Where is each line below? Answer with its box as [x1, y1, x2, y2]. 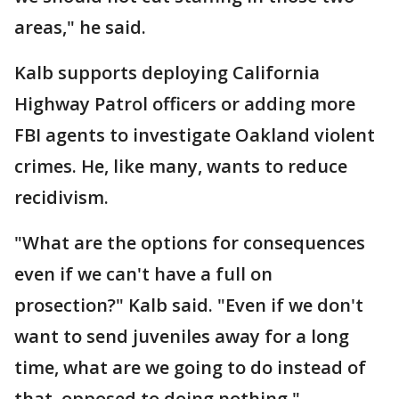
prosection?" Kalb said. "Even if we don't [14, 293, 363, 317]
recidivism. [14, 185, 109, 209]
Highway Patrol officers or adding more [14, 92, 355, 116]
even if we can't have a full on [14, 262, 273, 286]
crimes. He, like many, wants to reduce [14, 154, 347, 178]
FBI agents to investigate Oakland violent [14, 123, 375, 147]
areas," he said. [14, 15, 146, 39]
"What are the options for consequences [14, 231, 365, 255]
